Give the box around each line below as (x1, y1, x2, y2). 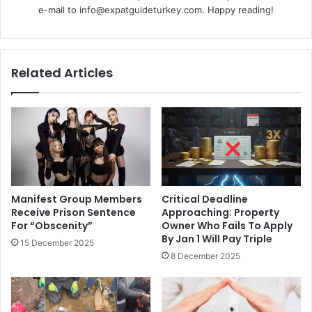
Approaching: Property (162, 205, 279, 219)
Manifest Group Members (11, 192, 142, 206)
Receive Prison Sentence (11, 205, 136, 219)
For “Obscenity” (11, 218, 93, 233)
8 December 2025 (171, 250, 240, 261)
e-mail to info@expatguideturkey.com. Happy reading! (38, 4, 274, 16)
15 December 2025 (20, 237, 94, 248)
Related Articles (11, 64, 113, 82)
